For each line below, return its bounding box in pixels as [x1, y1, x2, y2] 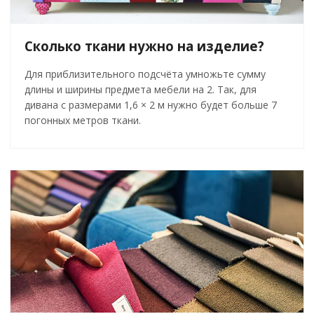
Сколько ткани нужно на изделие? [25, 37, 264, 55]
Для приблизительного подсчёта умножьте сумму [25, 67, 266, 81]
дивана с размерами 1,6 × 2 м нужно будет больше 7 [25, 98, 277, 112]
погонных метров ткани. [25, 114, 141, 128]
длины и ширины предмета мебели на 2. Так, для [25, 83, 257, 97]
